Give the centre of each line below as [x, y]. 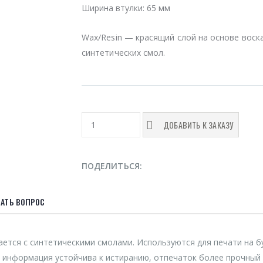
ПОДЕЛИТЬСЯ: [112, 166]
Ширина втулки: [113, 8]
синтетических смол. [124, 53]
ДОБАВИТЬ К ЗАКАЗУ [198, 125]
